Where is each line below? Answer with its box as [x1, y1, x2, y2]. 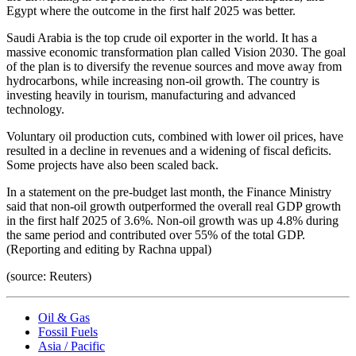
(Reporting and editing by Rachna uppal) [6, 242, 211, 256]
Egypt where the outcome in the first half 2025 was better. [6, 3, 296, 17]
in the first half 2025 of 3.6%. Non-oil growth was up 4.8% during [6, 213, 339, 227]
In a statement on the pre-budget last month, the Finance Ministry [6, 184, 331, 199]
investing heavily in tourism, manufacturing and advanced [6, 87, 296, 102]
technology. [6, 102, 64, 116]
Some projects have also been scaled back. [6, 157, 219, 172]
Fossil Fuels [38, 324, 98, 339]
